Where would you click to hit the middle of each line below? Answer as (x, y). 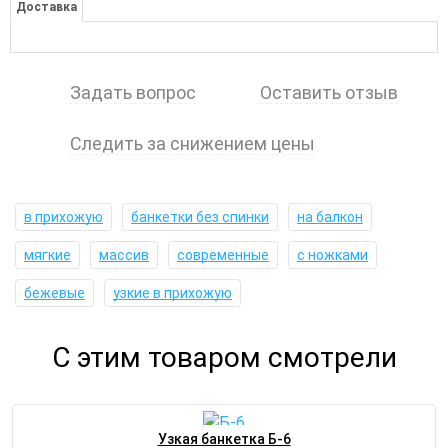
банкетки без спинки (200, 217)
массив (124, 255)
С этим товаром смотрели (224, 358)
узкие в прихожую (172, 293)
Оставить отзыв (329, 93)
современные (223, 255)
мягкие (47, 255)
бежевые (54, 293)
